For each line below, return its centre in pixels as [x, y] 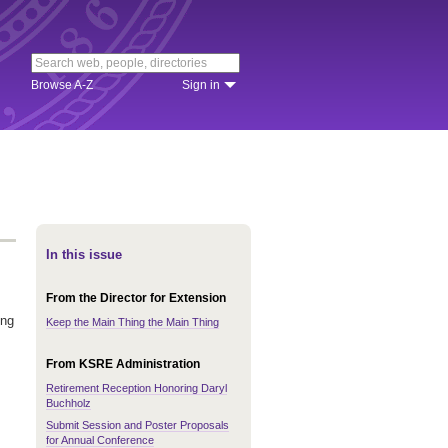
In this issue [84, 254]
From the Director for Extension [136, 298]
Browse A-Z [62, 85]
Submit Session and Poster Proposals [137, 425]
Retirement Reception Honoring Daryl [136, 388]
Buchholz [68, 403]
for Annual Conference [100, 440]
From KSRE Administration [123, 364]
